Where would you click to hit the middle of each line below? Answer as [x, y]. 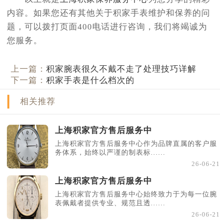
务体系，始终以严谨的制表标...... [110, 153]
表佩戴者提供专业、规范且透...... [110, 203]
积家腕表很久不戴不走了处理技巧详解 [122, 69]
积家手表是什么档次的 [91, 80]
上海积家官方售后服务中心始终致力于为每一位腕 [136, 194]
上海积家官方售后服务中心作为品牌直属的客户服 [136, 144]
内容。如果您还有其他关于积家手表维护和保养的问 [109, 13]
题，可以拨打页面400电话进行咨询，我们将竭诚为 [107, 27]
